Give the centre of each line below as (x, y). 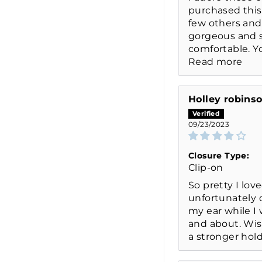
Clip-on (206, 167)
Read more (216, 61)
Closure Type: (219, 155)
